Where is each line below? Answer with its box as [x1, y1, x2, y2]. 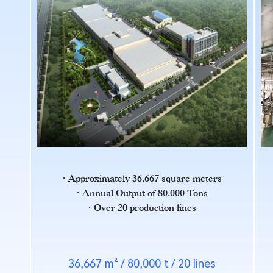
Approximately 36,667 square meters [68, 172, 222, 184]
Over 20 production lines [93, 202, 196, 213]
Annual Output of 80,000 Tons [82, 187, 208, 199]
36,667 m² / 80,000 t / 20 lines [68, 257, 216, 270]
